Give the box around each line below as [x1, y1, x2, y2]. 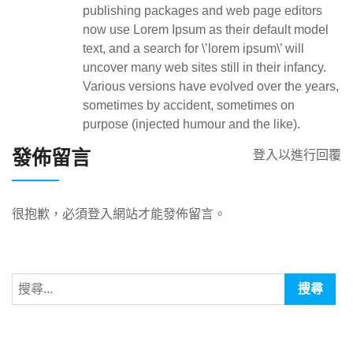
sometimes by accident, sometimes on [83, 98, 295, 112]
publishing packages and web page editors [83, 4, 322, 17]
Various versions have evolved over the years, [83, 80, 339, 93]
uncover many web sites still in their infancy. [83, 61, 326, 74]
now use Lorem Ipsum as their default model [83, 23, 329, 36]
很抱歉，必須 [12, 207, 87, 221]
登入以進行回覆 [253, 148, 341, 162]
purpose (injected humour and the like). [83, 117, 300, 131]
